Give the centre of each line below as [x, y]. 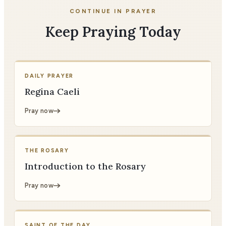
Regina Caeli [52, 92]
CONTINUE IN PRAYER [113, 11]
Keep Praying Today [113, 32]
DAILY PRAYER [49, 76]
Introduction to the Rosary [85, 166]
